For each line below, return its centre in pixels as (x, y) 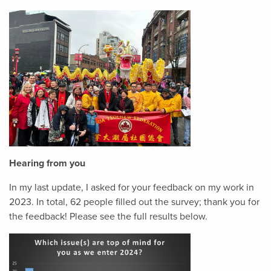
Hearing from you (47, 164)
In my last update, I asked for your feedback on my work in (132, 188)
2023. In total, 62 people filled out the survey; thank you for (134, 202)
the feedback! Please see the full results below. (108, 217)
